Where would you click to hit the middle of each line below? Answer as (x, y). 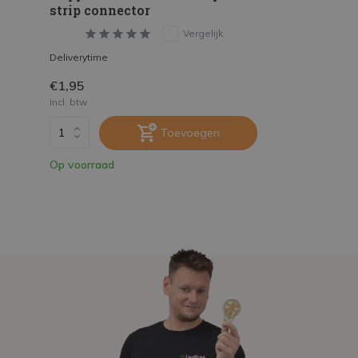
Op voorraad (82, 164)
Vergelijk (203, 33)
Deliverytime (79, 57)
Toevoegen (190, 132)
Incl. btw (68, 101)
